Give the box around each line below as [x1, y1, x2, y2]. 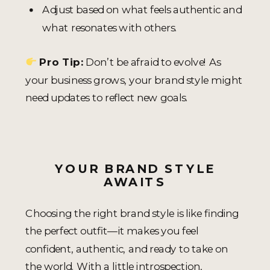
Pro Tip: [39, 55, 84, 69]
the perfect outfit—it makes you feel [25, 224, 198, 237]
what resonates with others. [42, 20, 177, 34]
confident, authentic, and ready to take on [25, 242, 228, 255]
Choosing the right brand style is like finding [25, 206, 239, 219]
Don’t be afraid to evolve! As [83, 55, 221, 69]
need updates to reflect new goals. [25, 91, 189, 104]
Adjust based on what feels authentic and [42, 3, 242, 16]
